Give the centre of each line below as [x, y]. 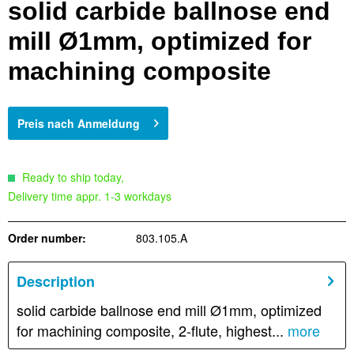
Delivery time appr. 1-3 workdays [90, 196]
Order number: [47, 238]
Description [56, 282]
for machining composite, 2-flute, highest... [150, 331]
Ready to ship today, [72, 177]
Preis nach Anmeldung [79, 124]
